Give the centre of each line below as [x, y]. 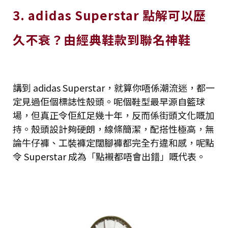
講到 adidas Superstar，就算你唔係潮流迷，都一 [114, 87]
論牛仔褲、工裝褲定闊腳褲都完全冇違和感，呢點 [113, 142]
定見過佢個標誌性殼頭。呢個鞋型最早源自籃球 [109, 101]
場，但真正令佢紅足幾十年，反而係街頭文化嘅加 [113, 115]
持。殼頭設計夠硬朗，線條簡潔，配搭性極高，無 [113, 129]
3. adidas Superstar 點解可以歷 [109, 15]
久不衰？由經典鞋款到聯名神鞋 [102, 39]
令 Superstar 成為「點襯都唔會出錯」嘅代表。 [109, 156]
